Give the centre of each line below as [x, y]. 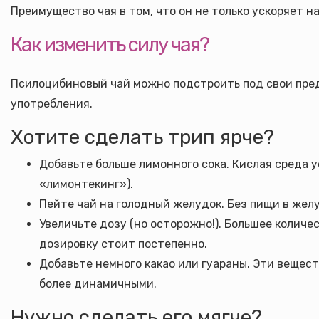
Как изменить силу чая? [110, 45]
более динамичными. [98, 284]
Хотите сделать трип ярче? [142, 137]
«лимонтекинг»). [86, 184]
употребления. [52, 104]
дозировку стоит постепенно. [123, 244]
